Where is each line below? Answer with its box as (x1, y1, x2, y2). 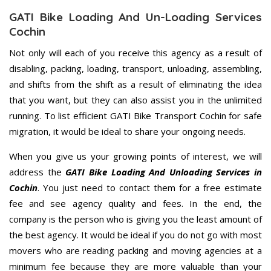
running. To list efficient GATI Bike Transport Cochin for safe (9, 109, 262, 122)
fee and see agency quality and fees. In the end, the (9, 197, 262, 210)
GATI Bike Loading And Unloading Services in (65, 166, 262, 178)
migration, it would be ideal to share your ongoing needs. (9, 125, 246, 138)
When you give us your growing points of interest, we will (9, 150, 262, 163)
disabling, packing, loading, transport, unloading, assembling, (9, 62, 262, 75)
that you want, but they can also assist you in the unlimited (9, 94, 262, 106)
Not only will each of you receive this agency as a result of (9, 47, 262, 59)
